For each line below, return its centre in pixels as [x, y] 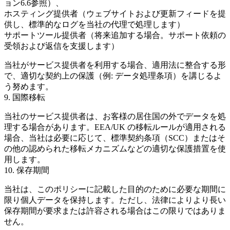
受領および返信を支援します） [62, 46]
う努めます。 [29, 87]
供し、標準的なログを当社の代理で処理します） [94, 24]
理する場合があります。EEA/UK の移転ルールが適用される [115, 127]
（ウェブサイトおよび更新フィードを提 [152, 14]
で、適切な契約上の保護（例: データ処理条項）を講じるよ [113, 76]
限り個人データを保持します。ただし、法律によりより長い [115, 200]
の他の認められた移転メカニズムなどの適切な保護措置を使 [115, 149]
